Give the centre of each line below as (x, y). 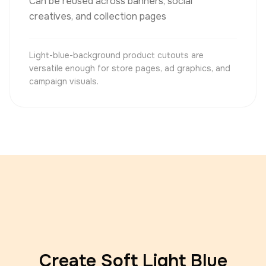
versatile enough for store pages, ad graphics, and (130, 68)
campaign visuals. (64, 81)
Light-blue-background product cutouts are (116, 55)
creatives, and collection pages (98, 16)
